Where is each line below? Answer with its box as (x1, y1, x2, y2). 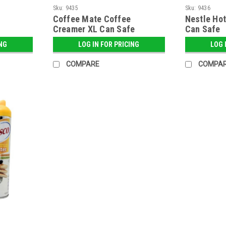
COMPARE (66, 60, 99, 69)
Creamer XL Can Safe (52, 24, 135, 35)
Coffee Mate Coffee (52, 14, 131, 25)
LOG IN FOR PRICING (78, 40, 140, 49)
